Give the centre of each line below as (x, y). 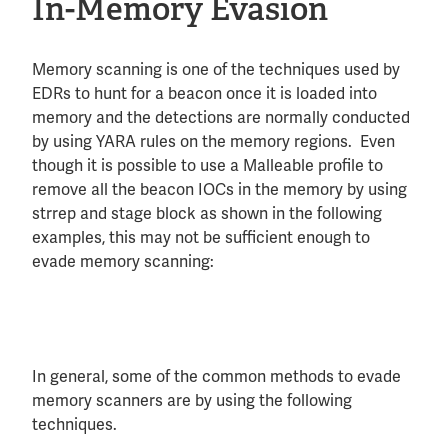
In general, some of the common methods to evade (216, 377)
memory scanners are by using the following (192, 401)
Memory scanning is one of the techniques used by (216, 70)
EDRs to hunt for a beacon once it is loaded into (204, 94)
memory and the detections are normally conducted (221, 118)
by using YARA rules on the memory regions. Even (213, 142)
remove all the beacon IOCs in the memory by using (219, 190)
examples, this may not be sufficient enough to (201, 238)
